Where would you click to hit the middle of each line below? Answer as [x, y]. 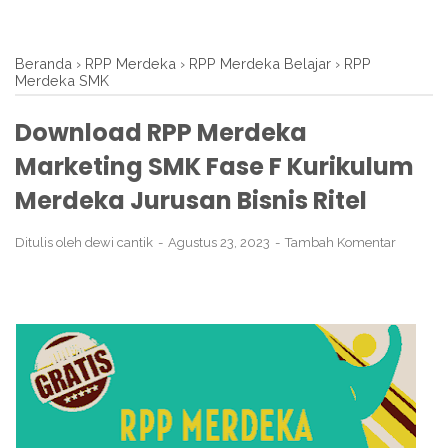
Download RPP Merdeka [161, 132]
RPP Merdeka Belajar [260, 63]
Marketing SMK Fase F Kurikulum [214, 166]
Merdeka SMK [62, 80]
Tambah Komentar [340, 242]
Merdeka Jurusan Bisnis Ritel [191, 200]
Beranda [43, 63]
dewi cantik [119, 242]
